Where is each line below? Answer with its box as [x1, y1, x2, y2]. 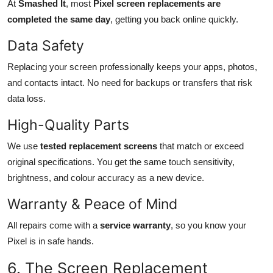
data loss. [7, 93, 46, 104]
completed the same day [7, 13, 110, 24]
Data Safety [7, 36, 84, 54]
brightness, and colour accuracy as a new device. [7, 172, 204, 183]
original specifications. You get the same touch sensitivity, [7, 156, 235, 167]
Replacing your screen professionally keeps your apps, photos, [7, 61, 257, 72]
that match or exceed [157, 140, 244, 151]
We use [7, 140, 40, 151]
